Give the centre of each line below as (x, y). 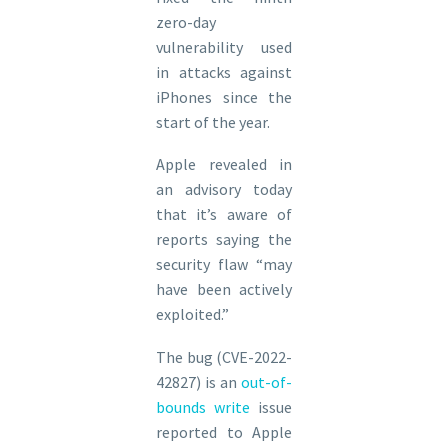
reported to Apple (224, 431)
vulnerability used (224, 46)
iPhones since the (224, 96)
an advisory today (224, 189)
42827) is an (198, 381)
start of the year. (214, 121)
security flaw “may (224, 264)
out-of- (266, 381)
